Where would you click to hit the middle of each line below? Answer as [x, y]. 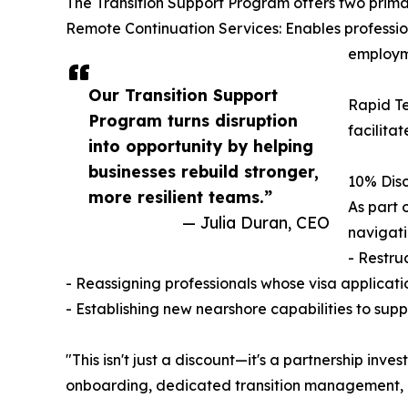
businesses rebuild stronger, [204, 171]
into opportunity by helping [201, 145]
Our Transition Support [183, 94]
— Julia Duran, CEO [256, 222]
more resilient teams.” [180, 196]
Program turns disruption [193, 120]
